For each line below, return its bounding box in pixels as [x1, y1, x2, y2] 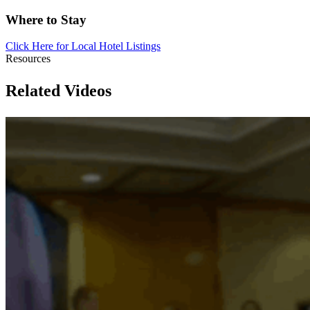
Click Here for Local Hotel [6, 40, 126, 53]
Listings [126, 40, 161, 53]
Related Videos [6, 82, 111, 100]
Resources [6, 53, 51, 65]
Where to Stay [6, 12, 86, 27]
